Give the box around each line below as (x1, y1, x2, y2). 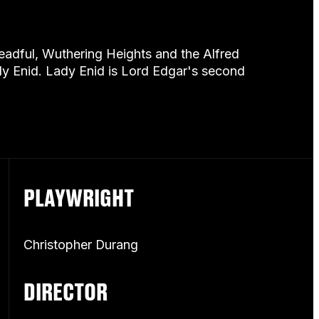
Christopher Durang (23, 237, 139, 253)
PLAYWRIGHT (23, 184, 135, 211)
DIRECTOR (23, 278, 108, 305)
